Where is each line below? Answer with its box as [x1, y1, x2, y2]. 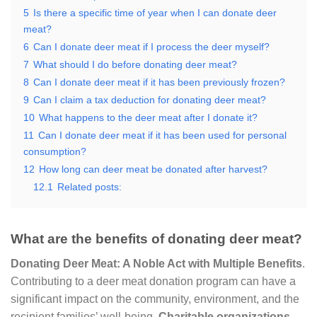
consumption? [23, 146, 86, 157]
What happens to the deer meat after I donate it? [39, 112, 258, 123]
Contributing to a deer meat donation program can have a [11, 275, 296, 287]
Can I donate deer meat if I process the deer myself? [33, 41, 270, 52]
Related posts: [57, 181, 122, 192]
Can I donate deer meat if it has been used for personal [38, 129, 287, 141]
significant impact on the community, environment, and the [11, 292, 299, 305]
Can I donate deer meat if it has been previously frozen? [33, 76, 285, 88]
